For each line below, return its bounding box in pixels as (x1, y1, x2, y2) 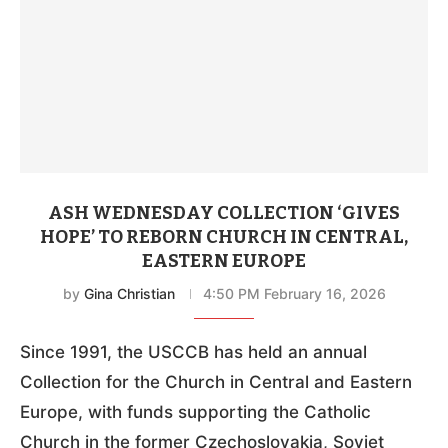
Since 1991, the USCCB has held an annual (20, 341, 367, 362)
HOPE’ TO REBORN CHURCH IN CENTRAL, (40, 225, 408, 248)
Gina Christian (83, 284, 175, 302)
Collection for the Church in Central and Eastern (20, 371, 412, 392)
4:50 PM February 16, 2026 (202, 284, 386, 302)
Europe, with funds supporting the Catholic (20, 401, 371, 422)
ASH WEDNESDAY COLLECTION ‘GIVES (48, 201, 400, 224)
